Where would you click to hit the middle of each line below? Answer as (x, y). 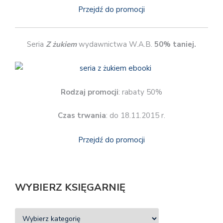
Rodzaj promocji (90, 92)
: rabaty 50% (140, 92)
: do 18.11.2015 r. (136, 116)
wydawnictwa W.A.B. (115, 44)
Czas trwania (82, 116)
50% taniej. (175, 44)
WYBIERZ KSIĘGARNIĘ (70, 188)
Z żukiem (61, 44)
